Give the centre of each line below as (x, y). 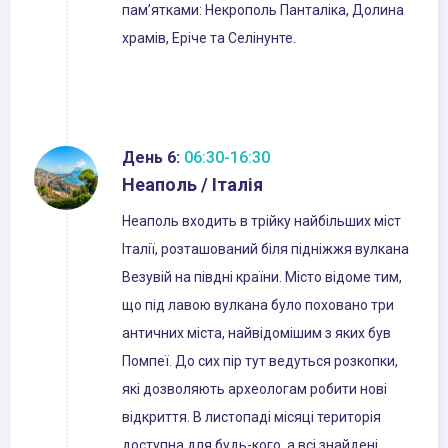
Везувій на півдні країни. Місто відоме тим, (262, 277)
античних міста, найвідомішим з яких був (256, 333)
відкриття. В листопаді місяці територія (251, 417)
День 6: (151, 158)
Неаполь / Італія (192, 185)
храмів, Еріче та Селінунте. (209, 38)
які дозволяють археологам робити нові (254, 389)
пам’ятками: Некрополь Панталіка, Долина (263, 10)
